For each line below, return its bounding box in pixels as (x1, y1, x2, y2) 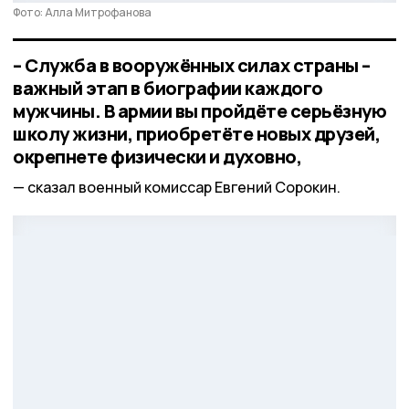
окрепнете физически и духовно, (13, 144, 301, 170)
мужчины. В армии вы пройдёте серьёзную (13, 99, 386, 124)
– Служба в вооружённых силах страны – (13, 53, 371, 79)
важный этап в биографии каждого (13, 76, 323, 101)
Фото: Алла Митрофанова (13, 5, 152, 21)
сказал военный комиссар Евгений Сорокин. (27, 176, 341, 197)
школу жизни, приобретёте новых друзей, (13, 121, 380, 147)
